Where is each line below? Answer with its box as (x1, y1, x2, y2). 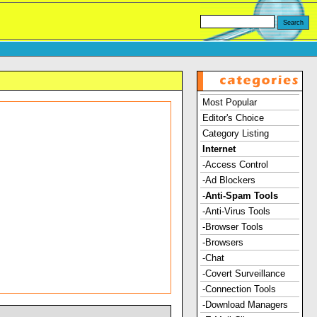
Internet (202, 144, 236, 154)
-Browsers (202, 237, 243, 248)
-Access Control (202, 159, 268, 170)
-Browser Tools (202, 221, 263, 232)
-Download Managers (202, 299, 288, 310)
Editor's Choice (202, 113, 264, 123)
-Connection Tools (202, 284, 276, 294)
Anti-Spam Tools (205, 190, 278, 201)
